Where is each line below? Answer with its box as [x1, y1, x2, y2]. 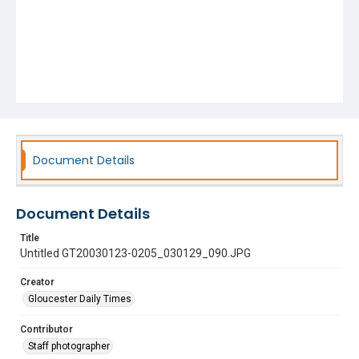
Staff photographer [28, 341, 110, 352]
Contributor [20, 324, 73, 335]
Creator [20, 276, 54, 288]
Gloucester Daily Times [28, 293, 131, 305]
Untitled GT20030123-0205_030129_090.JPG [20, 247, 251, 260]
